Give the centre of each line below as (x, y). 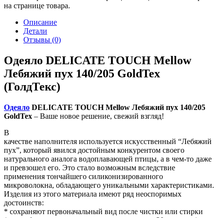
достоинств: (24, 203)
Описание (40, 22)
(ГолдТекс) (32, 87)
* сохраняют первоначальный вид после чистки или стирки (103, 212)
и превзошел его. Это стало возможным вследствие (90, 168)
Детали (35, 31)
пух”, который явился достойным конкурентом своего (94, 150)
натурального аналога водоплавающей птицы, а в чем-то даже (108, 159)
